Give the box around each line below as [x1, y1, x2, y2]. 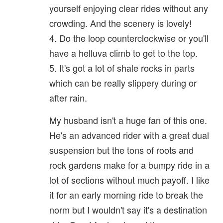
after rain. [49, 91, 87, 105]
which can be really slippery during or [49, 76, 197, 90]
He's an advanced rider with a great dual [49, 128, 209, 142]
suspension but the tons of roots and [49, 143, 194, 157]
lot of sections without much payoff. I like [49, 173, 210, 187]
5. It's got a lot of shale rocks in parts [49, 61, 195, 75]
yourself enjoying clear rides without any [49, 1, 208, 15]
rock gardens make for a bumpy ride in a [49, 158, 210, 172]
